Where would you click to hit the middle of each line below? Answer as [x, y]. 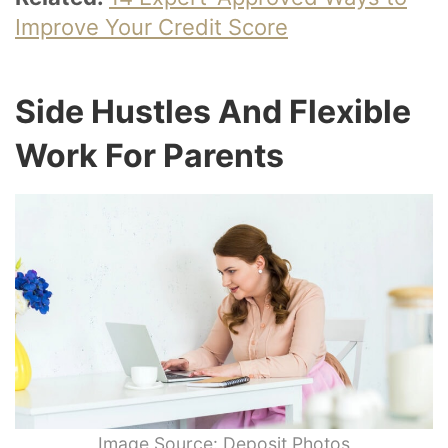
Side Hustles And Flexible [213, 111]
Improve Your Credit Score [151, 26]
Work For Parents [149, 155]
